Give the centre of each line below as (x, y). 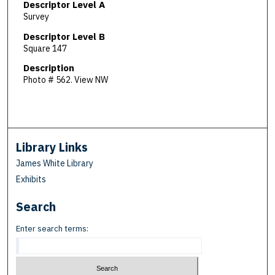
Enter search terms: (52, 228)
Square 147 (45, 48)
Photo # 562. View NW (65, 80)
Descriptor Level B (64, 36)
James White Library (55, 163)
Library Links (52, 147)
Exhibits (31, 179)
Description (48, 68)
